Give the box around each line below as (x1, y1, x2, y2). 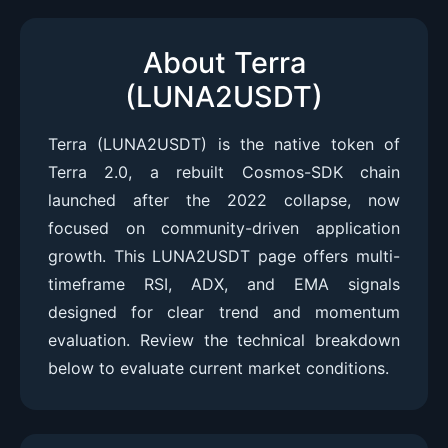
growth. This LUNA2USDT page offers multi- (48, 246, 400, 266)
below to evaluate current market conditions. (48, 358, 389, 378)
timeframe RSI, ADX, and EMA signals (48, 274, 400, 294)
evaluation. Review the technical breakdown (48, 330, 400, 350)
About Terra (142, 45, 306, 80)
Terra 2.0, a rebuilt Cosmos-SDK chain (48, 162, 400, 182)
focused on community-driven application (48, 218, 400, 238)
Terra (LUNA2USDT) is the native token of (48, 134, 400, 154)
